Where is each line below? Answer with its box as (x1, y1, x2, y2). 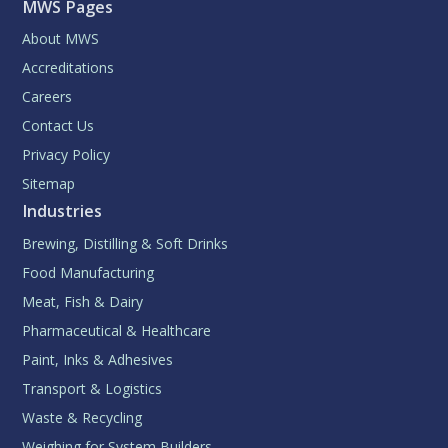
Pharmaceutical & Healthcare (22, 321, 212, 341)
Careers (22, 87, 73, 107)
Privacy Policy (22, 145, 111, 165)
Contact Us (22, 116, 95, 136)
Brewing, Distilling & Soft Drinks (22, 234, 229, 254)
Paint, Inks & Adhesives (22, 350, 174, 370)
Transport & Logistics (22, 379, 163, 399)
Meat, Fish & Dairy (22, 292, 144, 312)
